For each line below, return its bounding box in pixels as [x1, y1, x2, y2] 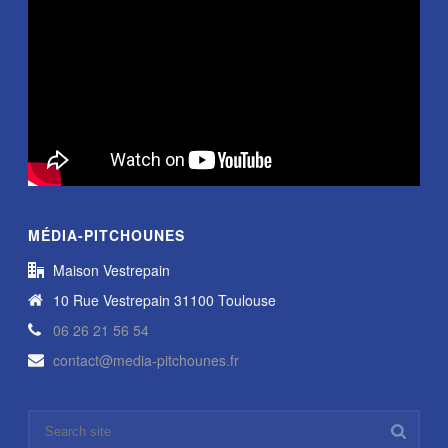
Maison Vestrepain [53, 260, 171, 281]
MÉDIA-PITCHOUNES [28, 225, 186, 246]
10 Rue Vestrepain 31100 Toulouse [53, 290, 277, 311]
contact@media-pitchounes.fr [53, 350, 240, 371]
